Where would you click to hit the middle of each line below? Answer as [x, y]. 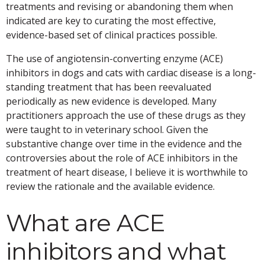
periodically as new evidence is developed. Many [111, 101]
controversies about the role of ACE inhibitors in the [122, 158]
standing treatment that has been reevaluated [109, 87]
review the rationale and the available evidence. [110, 187]
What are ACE [85, 223]
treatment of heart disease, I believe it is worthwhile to [127, 172]
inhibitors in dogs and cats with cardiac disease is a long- [131, 73]
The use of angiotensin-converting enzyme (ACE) [114, 59]
